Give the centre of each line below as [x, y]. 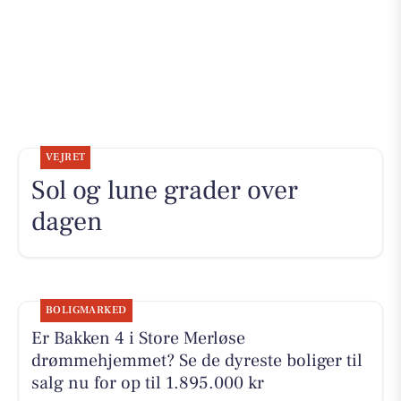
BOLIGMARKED [86, 311]
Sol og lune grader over [164, 191]
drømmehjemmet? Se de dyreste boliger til [196, 361]
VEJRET [65, 158]
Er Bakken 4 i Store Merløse [138, 339]
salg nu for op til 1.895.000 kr [147, 384]
